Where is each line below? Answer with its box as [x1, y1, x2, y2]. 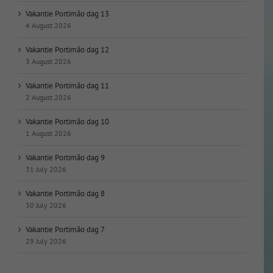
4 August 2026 [26, 20, 71, 30]
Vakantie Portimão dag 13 [26, 8, 109, 19]
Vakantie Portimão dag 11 [26, 80, 109, 91]
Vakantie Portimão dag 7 [26, 224, 105, 235]
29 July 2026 [26, 236, 66, 246]
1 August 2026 [26, 128, 71, 138]
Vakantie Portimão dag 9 [26, 152, 105, 163]
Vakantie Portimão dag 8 [26, 188, 105, 199]
